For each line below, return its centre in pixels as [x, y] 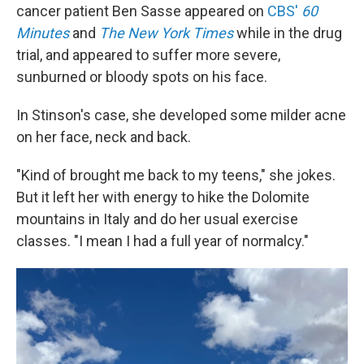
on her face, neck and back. [104, 136]
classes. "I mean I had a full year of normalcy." [162, 240]
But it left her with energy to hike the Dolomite [163, 197]
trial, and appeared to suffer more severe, [148, 54]
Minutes [43, 32]
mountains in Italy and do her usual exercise [157, 219]
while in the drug [288, 32]
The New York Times [166, 32]
